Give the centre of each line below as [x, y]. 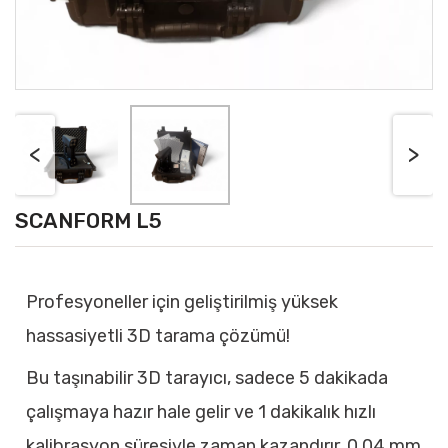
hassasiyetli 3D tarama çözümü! [158, 336]
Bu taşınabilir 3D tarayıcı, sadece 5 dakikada [207, 378]
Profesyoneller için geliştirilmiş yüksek [182, 302]
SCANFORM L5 [88, 220]
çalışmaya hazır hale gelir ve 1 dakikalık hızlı [201, 412]
